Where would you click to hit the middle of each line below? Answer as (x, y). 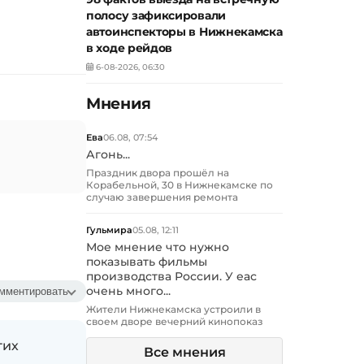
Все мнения (184, 353)
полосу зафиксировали (156, 16)
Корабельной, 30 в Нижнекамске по (180, 185)
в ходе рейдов (130, 48)
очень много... (128, 291)
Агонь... (108, 155)
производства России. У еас (171, 277)
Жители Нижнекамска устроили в (173, 310)
